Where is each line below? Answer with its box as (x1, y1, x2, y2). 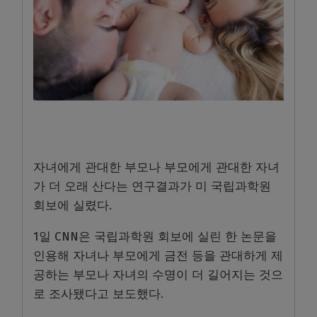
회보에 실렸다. (33, 198, 115, 214)
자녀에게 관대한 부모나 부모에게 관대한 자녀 (33, 160, 279, 175)
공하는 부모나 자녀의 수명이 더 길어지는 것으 (33, 267, 283, 283)
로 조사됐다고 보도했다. (33, 287, 167, 302)
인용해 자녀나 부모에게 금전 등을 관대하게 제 (33, 248, 283, 264)
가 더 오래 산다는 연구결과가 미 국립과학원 (33, 179, 271, 195)
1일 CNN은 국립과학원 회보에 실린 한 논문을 (33, 229, 277, 245)
